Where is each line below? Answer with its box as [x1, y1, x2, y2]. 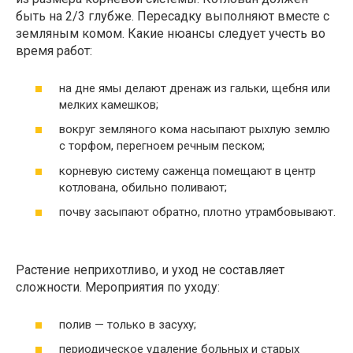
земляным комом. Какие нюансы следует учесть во [16, 26, 325, 41]
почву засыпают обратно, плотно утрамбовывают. [59, 205, 336, 219]
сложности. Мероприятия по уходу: [16, 280, 220, 295]
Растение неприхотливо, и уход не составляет [16, 262, 284, 277]
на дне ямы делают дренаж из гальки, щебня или [59, 80, 330, 95]
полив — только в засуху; [59, 317, 196, 332]
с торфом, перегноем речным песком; [59, 139, 265, 153]
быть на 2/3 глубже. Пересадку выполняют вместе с [16, 9, 329, 24]
